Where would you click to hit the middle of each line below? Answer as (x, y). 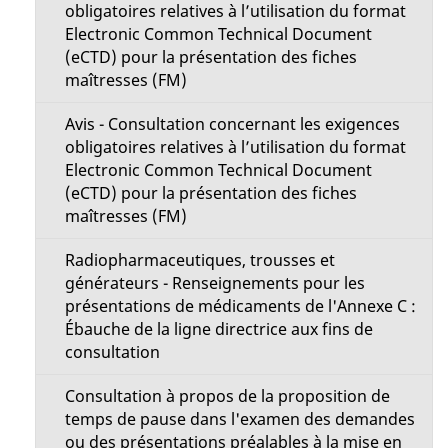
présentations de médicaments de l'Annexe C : (240, 306)
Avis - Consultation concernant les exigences (232, 124)
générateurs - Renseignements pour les (214, 283)
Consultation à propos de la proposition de (227, 396)
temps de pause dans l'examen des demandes (239, 419)
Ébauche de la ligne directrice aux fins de (218, 329)
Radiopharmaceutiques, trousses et (199, 260)
